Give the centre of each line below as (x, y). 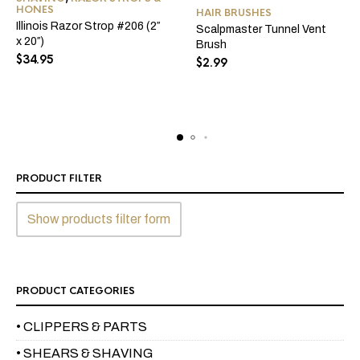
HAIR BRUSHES (234, 13)
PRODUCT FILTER (59, 179)
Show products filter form (99, 219)
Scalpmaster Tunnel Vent (261, 30)
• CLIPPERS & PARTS (82, 327)
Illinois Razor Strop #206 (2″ (88, 26)
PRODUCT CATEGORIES (76, 291)
